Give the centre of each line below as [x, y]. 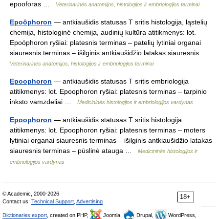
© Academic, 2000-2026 [31, 194]
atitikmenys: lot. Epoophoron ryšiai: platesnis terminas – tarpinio [108, 91]
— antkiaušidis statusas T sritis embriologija [120, 81]
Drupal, [145, 215]
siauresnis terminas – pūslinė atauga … [74, 151]
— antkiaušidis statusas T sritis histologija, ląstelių [130, 22]
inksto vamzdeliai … [44, 102]
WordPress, [182, 215]
